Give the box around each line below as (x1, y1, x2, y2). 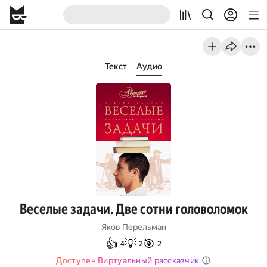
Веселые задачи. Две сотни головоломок (19, 201, 248, 218)
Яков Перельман (101, 222, 166, 232)
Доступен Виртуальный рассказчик (55, 256, 200, 265)
